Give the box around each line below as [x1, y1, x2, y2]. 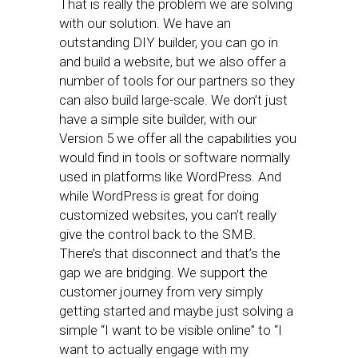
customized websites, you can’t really [59, 207, 276, 223]
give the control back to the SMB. [59, 226, 256, 242]
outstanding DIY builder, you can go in [59, 34, 278, 50]
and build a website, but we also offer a [59, 54, 286, 70]
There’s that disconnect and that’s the [59, 245, 280, 261]
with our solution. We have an [59, 15, 231, 31]
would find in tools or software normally [59, 149, 290, 165]
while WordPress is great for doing [59, 188, 259, 204]
